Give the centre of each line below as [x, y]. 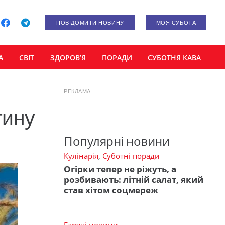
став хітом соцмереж [111, 190]
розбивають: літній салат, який [134, 179]
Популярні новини [117, 141]
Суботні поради [131, 156]
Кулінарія [81, 156]
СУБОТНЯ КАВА [175, 57]
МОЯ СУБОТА [176, 23]
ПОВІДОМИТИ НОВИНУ [90, 23]
